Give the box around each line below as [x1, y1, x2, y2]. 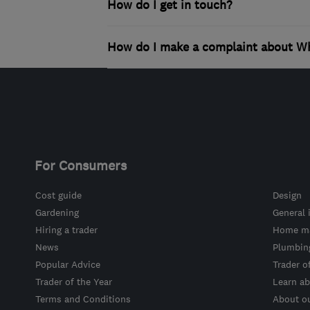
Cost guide [35, 189, 82, 201]
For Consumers [34, 157, 127, 174]
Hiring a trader [35, 224, 98, 236]
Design [272, 189, 302, 201]
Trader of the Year [35, 275, 112, 288]
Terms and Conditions [35, 293, 131, 305]
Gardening [35, 206, 79, 219]
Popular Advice [35, 258, 100, 271]
